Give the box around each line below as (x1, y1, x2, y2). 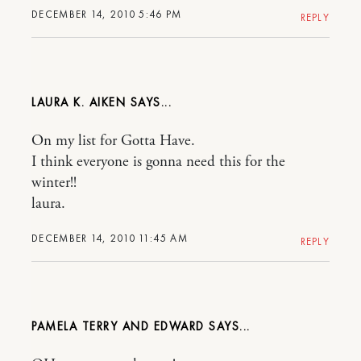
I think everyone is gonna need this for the (31, 152, 285, 172)
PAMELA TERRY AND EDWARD (31, 318, 205, 335)
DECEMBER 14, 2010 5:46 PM (31, 7, 182, 22)
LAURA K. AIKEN (31, 94, 126, 111)
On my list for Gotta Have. (31, 131, 195, 151)
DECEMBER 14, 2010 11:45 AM (31, 231, 188, 246)
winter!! (31, 173, 77, 193)
